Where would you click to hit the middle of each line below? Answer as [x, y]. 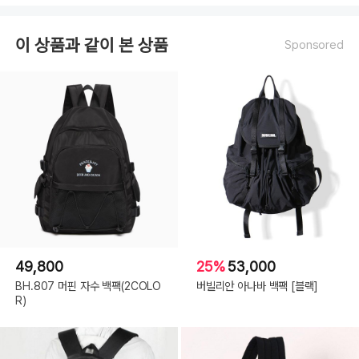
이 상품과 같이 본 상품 [92, 45]
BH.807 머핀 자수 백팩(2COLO [89, 286]
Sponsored [314, 45]
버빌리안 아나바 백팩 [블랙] [257, 286]
